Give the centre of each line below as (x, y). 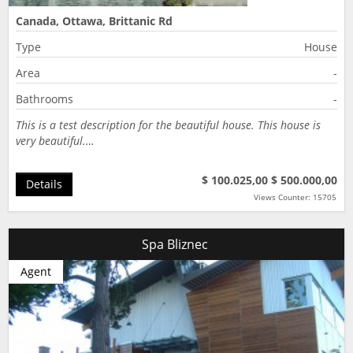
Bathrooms (45, 99)
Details (44, 184)
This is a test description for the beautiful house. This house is (168, 125)
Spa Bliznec (176, 244)
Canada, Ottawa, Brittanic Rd (94, 21)
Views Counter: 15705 (295, 197)
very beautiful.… (55, 141)
